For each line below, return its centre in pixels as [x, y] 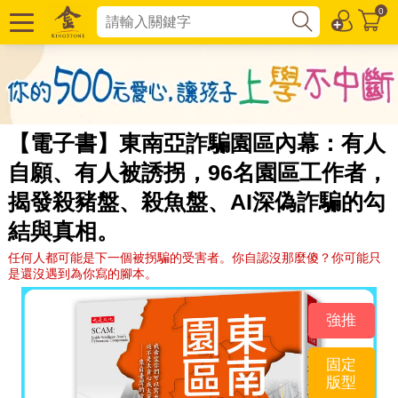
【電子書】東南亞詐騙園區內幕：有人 [196, 143]
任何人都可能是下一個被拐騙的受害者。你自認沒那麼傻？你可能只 [194, 257]
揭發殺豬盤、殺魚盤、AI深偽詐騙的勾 [196, 201]
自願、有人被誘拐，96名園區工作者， [198, 172]
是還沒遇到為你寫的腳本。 [82, 273]
